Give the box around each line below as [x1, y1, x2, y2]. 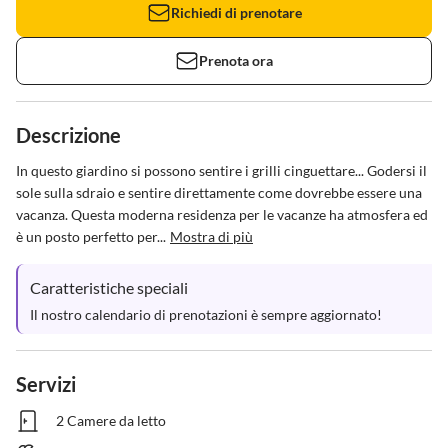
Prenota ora [199, 52, 273, 69]
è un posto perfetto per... [16, 228, 166, 245]
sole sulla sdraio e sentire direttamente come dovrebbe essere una [16, 184, 425, 201]
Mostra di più [170, 228, 253, 245]
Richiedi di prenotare [170, 4, 302, 21]
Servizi [16, 372, 76, 396]
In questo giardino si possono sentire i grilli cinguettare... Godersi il [16, 162, 430, 179]
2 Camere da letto [56, 412, 166, 429]
